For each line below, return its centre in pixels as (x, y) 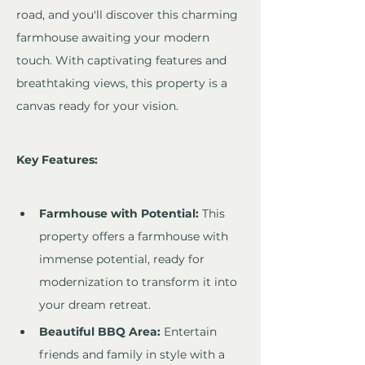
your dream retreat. (95, 305)
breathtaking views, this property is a (123, 84)
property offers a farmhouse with (135, 237)
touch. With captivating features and (123, 61)
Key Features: (57, 160)
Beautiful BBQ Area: (100, 332)
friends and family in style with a (134, 355)
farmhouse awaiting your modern (114, 38)
